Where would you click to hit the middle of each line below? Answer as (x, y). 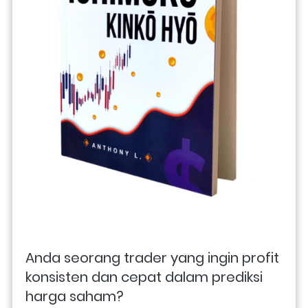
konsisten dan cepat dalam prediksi (144, 277)
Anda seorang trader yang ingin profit (152, 257)
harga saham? (76, 296)
